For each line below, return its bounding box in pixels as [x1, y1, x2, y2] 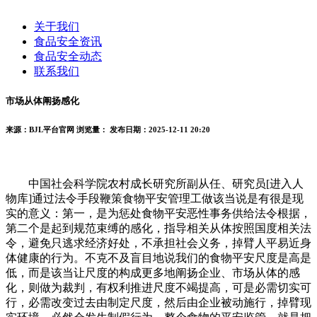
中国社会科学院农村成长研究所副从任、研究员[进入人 [6, 177, 304, 190]
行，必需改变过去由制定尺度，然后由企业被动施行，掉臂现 [6, 296, 311, 309]
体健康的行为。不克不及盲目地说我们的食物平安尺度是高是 [6, 251, 311, 264]
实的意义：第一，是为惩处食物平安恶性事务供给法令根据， [6, 207, 311, 219]
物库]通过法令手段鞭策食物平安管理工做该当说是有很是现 [6, 192, 304, 204]
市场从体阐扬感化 [6, 96, 79, 107]
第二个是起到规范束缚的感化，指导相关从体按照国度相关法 [6, 221, 311, 234]
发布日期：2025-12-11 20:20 [110, 125, 210, 134]
